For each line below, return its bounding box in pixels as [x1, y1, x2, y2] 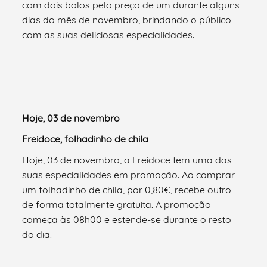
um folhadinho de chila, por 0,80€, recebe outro [22, 183, 232, 195]
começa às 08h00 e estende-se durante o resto [22, 213, 232, 225]
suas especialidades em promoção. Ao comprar [22, 168, 235, 181]
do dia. [22, 228, 52, 240]
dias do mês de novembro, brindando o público [22, 13, 232, 26]
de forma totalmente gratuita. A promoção [22, 198, 212, 210]
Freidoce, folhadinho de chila [22, 132, 149, 145]
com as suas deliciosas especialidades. [22, 28, 195, 41]
